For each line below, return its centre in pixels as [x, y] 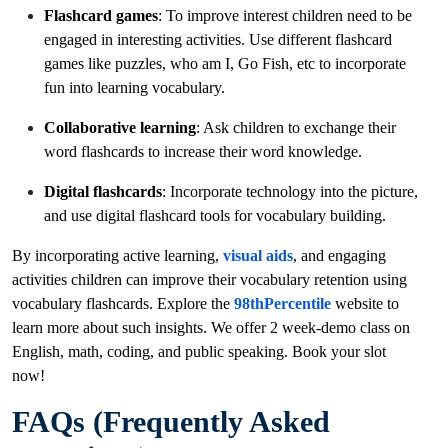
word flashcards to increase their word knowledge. [205, 152]
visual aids [258, 256]
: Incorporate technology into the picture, [290, 192]
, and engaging [339, 256]
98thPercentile [282, 304]
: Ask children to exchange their [296, 128]
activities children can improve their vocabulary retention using [209, 280]
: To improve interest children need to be [285, 16]
